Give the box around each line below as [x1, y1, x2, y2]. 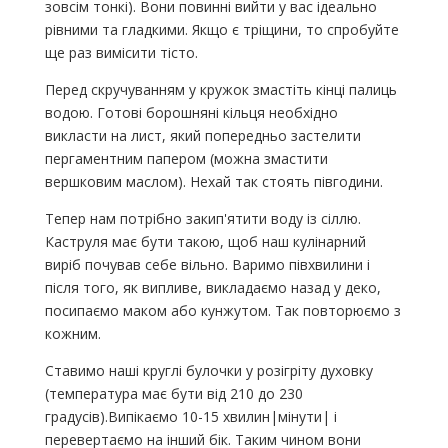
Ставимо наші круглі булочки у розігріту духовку [44, 361, 373, 381]
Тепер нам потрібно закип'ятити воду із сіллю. [44, 209, 361, 229]
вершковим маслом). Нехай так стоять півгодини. [44, 172, 383, 192]
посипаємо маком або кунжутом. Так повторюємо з [44, 301, 401, 321]
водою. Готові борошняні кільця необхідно [44, 103, 338, 123]
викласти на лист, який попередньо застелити [44, 126, 361, 146]
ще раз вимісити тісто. [44, 43, 198, 63]
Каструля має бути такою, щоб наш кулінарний [44, 232, 366, 252]
